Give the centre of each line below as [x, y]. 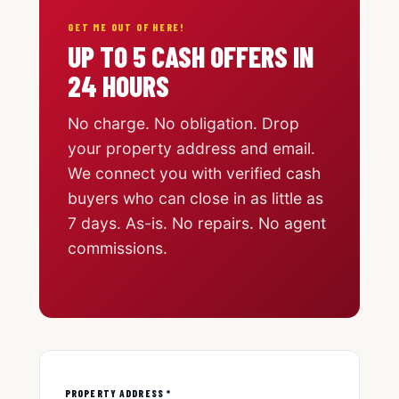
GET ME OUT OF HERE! [127, 27]
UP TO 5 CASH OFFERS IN [191, 56]
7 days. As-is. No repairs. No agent [197, 223]
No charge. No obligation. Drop [183, 123]
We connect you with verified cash [194, 173]
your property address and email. [191, 148]
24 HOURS [118, 85]
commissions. [118, 248]
